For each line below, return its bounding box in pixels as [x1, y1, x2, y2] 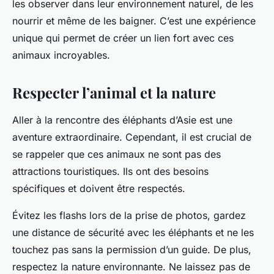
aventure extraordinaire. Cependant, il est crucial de [12, 131, 251, 144]
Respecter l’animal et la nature [12, 83, 216, 103]
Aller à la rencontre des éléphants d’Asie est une [12, 114, 232, 127]
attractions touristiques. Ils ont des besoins [12, 165, 209, 178]
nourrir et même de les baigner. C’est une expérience [12, 15, 256, 28]
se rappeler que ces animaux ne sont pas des [12, 148, 221, 161]
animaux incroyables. [12, 49, 110, 62]
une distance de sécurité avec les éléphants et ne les [12, 226, 254, 239]
